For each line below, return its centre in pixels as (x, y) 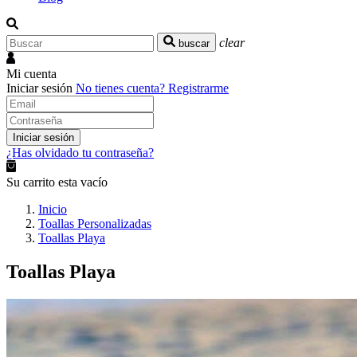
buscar (194, 43)
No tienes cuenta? (122, 88)
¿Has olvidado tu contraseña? (80, 153)
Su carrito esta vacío (57, 182)
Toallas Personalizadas (95, 224)
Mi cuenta (31, 74)
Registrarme (198, 88)
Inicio (53, 209)
